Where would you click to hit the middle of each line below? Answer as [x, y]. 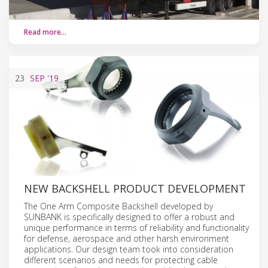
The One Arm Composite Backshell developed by [118, 206]
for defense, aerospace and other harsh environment [127, 238]
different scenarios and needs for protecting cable [121, 260]
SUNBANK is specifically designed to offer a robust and [129, 217]
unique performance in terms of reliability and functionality [136, 227]
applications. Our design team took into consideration [129, 249]
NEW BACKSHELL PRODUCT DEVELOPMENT [135, 188]
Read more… [45, 32]
